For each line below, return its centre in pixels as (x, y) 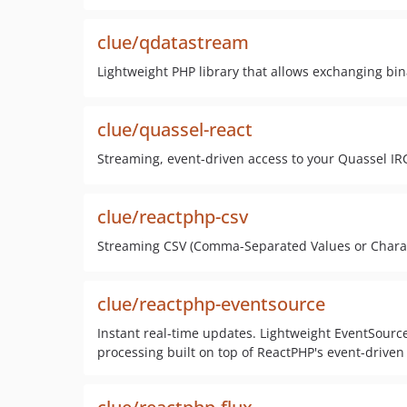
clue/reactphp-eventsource (211, 304)
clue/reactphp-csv (173, 217)
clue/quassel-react (175, 129)
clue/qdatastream (173, 42)
